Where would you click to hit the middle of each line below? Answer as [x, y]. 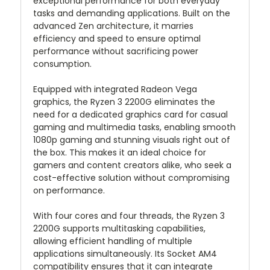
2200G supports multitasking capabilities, [119, 229]
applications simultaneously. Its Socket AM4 [125, 254]
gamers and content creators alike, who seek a [132, 165]
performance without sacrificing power [116, 52]
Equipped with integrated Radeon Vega [115, 89]
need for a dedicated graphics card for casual [130, 115]
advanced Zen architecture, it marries [113, 26]
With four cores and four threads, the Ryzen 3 [129, 216]
